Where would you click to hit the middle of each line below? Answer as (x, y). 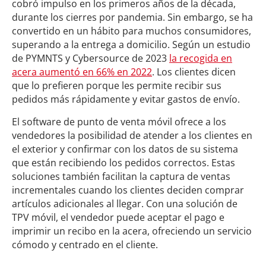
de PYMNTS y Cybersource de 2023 (91, 58)
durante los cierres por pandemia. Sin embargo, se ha (132, 17)
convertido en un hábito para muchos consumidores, (132, 31)
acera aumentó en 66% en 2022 (82, 72)
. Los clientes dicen (194, 72)
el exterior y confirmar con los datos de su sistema (125, 149)
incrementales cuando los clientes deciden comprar (128, 190)
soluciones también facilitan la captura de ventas (121, 176)
